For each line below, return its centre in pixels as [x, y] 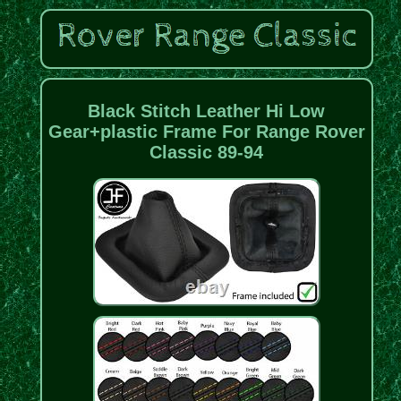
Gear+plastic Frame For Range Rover [206, 131]
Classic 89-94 [207, 152]
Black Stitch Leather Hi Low [207, 111]
